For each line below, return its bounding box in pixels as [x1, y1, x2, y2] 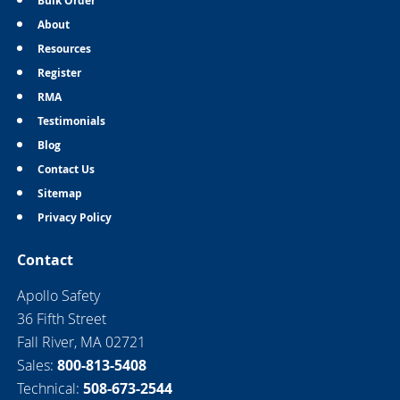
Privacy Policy [37, 209, 112, 225]
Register [37, 64, 81, 80]
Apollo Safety [16, 286, 100, 306]
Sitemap [37, 185, 82, 201]
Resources [37, 40, 91, 56]
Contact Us [37, 161, 95, 177]
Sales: [16, 355, 57, 376]
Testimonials [37, 112, 105, 129]
